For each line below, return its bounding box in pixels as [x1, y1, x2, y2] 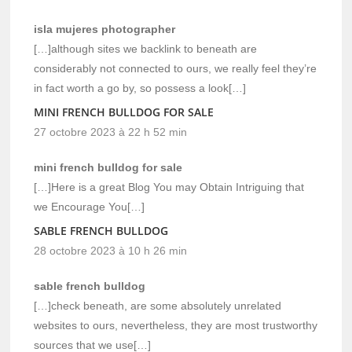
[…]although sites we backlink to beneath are [34, 42, 258, 55]
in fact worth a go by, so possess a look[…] [34, 81, 247, 94]
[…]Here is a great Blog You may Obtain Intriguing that [34, 180, 305, 193]
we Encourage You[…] [34, 200, 145, 213]
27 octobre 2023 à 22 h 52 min [34, 125, 188, 138]
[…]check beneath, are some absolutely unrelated [34, 299, 282, 312]
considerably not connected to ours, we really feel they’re [34, 61, 317, 75]
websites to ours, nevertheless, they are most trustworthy [34, 318, 318, 332]
